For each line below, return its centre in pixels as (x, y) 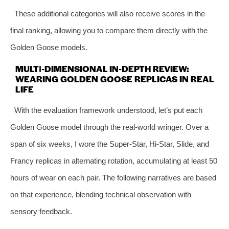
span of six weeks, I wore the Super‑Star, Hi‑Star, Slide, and (110, 144)
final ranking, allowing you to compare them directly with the (109, 30)
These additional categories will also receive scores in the (109, 13)
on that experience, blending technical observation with (101, 194)
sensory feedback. (41, 211)
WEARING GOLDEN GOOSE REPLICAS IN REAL (114, 78)
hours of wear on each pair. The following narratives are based (113, 177)
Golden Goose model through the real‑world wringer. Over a (109, 127)
